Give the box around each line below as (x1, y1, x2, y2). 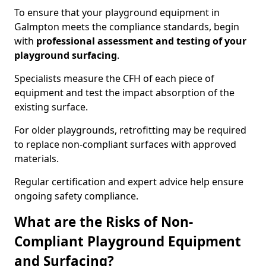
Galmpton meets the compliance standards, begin (14, 20, 239, 33)
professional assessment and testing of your (36, 34, 246, 47)
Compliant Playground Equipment (14, 232, 241, 251)
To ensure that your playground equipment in (14, 6, 220, 19)
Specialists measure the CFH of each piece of (14, 72, 214, 85)
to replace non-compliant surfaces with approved (14, 138, 236, 151)
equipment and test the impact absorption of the (14, 86, 235, 99)
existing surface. (14, 100, 88, 113)
